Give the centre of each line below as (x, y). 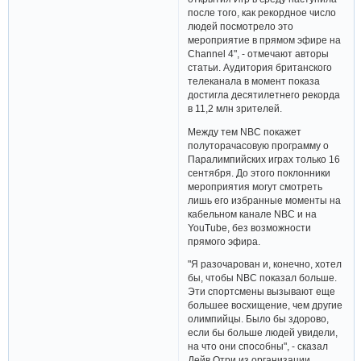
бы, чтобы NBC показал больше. (263, 278)
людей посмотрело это (241, 26)
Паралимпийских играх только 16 (264, 159)
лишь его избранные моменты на (265, 200)
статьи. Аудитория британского (260, 67)
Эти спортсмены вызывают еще (262, 292)
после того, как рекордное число (262, 12)
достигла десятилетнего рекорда (264, 94)
